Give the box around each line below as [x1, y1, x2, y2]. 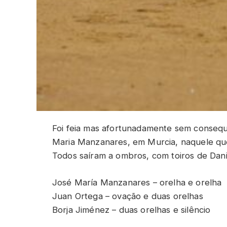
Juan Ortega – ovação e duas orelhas [52, 191, 203, 201]
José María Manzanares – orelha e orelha [52, 177, 222, 187]
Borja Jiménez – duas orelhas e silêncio [52, 204, 211, 215]
